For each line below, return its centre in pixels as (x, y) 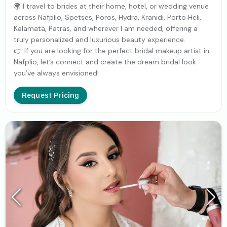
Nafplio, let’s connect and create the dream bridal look (105, 62)
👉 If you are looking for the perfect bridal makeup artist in (111, 51)
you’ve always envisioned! (56, 73)
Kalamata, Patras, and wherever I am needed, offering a (106, 29)
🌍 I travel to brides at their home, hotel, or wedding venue (111, 6)
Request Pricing (51, 96)
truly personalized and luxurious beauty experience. (100, 40)
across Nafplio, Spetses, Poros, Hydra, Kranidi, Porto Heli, (107, 17)
